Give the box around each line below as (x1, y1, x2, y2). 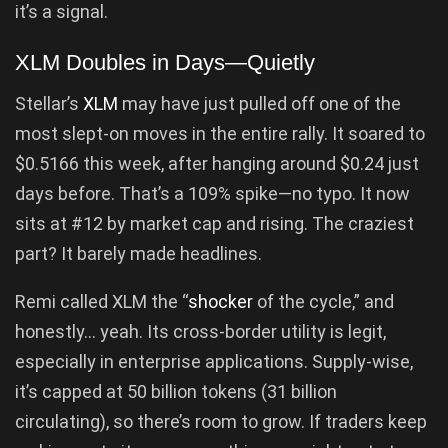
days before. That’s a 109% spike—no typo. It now (15, 182, 410, 204)
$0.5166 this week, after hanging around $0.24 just (15, 152, 419, 174)
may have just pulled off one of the (118, 92, 401, 114)
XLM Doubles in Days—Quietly (15, 50, 315, 76)
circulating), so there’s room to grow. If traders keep (15, 410, 427, 432)
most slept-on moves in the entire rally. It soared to (15, 122, 425, 144)
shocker (188, 290, 253, 312)
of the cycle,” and (253, 290, 394, 312)
